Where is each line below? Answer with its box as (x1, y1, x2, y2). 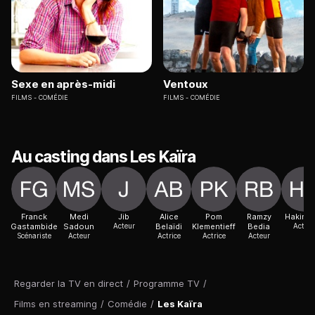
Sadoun (63, 221, 94, 232)
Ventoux (163, 77, 208, 91)
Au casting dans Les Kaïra (11, 147, 195, 167)
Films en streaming (14, 298, 97, 310)
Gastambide (10, 221, 58, 232)
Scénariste (16, 231, 51, 240)
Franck (20, 212, 47, 222)
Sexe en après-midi (11, 77, 115, 91)
